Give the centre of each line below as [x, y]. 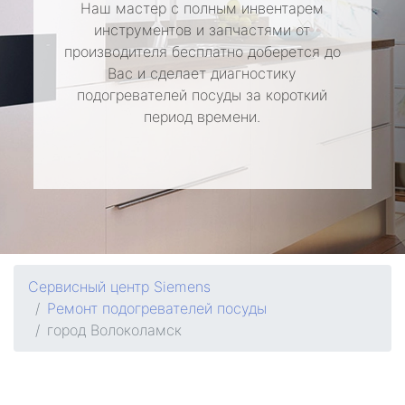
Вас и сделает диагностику [202, 73]
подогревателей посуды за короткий [202, 95]
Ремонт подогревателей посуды [157, 308]
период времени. [202, 117]
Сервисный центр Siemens [119, 287]
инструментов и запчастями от [202, 30]
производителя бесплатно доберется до [202, 52]
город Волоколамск [114, 330]
